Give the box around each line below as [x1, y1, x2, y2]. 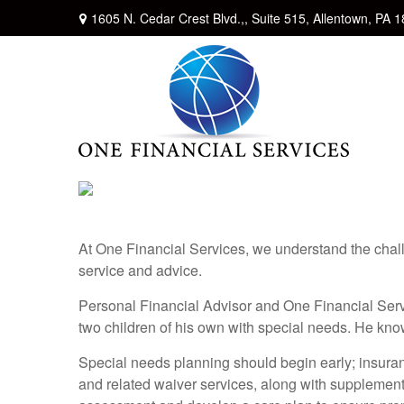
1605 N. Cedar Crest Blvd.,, [91, 8, 252, 27]
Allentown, [313, 8, 372, 27]
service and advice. [78, 260, 202, 280]
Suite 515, [252, 8, 309, 27]
